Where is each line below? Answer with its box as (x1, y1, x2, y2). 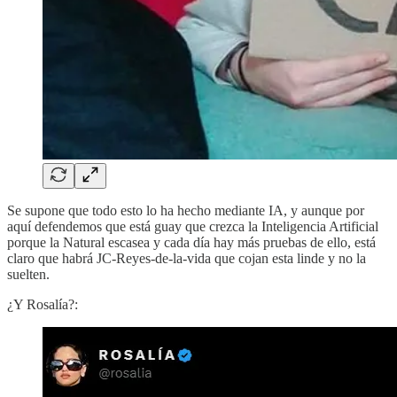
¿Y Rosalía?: (7, 296, 78, 312)
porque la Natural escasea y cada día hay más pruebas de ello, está (7, 234, 376, 250)
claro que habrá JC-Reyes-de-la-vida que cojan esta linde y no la (7, 250, 366, 266)
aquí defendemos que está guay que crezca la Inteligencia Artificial (7, 218, 378, 234)
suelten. (7, 266, 50, 282)
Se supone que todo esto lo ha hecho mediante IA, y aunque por (7, 202, 364, 218)
